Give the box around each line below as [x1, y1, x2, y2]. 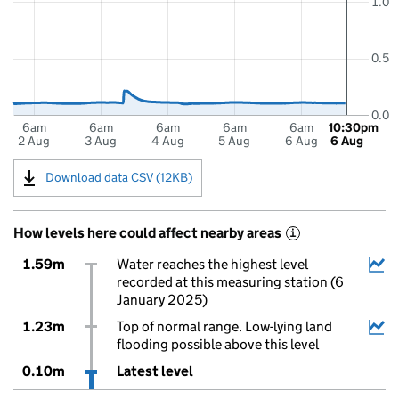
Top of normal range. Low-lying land [116, 318, 332, 335]
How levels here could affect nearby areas [13, 224, 281, 241]
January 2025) [116, 291, 208, 308]
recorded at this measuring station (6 [116, 273, 344, 290]
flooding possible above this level [116, 336, 319, 353]
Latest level [116, 362, 193, 379]
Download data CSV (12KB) [45, 168, 192, 185]
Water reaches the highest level [116, 256, 308, 273]
